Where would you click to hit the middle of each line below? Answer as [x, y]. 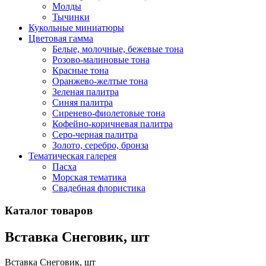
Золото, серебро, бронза [100, 145]
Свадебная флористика [99, 188]
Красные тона [80, 70]
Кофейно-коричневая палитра [113, 123]
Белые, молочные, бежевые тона [118, 49]
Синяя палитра [83, 102]
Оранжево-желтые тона [100, 81]
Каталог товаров [49, 211]
